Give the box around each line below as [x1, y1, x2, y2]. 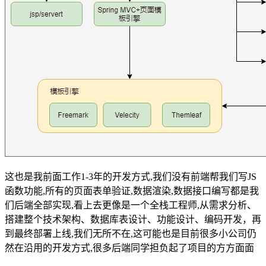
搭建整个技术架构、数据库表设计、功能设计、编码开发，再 [5, 214, 261, 224]
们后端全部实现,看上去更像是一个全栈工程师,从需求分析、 [5, 199, 256, 210]
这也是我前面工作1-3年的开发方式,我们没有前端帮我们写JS [5, 171, 256, 182]
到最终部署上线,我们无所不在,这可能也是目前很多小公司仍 [5, 228, 256, 239]
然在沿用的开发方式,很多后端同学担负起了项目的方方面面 [5, 242, 254, 253]
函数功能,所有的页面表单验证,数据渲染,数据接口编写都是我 [5, 185, 259, 196]
